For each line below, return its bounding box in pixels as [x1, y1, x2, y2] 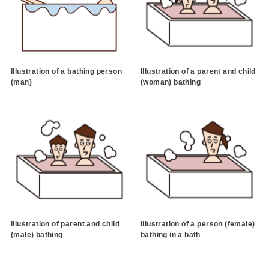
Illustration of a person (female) [140, 219, 255, 228]
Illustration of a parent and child [140, 67, 256, 76]
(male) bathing [10, 230, 63, 239]
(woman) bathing [140, 78, 201, 87]
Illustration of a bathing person [10, 67, 122, 76]
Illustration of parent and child [10, 219, 120, 228]
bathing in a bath [140, 230, 201, 239]
